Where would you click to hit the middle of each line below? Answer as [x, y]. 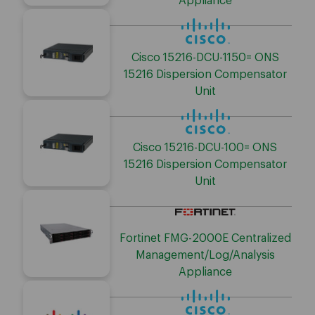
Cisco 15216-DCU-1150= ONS [205, 57]
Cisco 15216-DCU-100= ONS [205, 148]
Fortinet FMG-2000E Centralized [205, 238]
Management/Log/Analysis [205, 255]
